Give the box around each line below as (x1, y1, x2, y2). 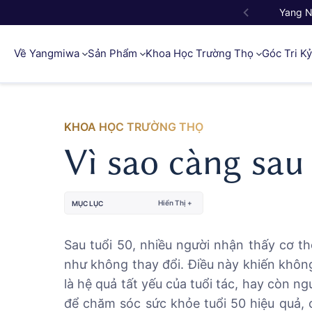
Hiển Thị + (158, 198, 192, 207)
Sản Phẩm (88, 47, 140, 60)
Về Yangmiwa (14, 47, 82, 60)
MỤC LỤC (72, 198, 103, 208)
